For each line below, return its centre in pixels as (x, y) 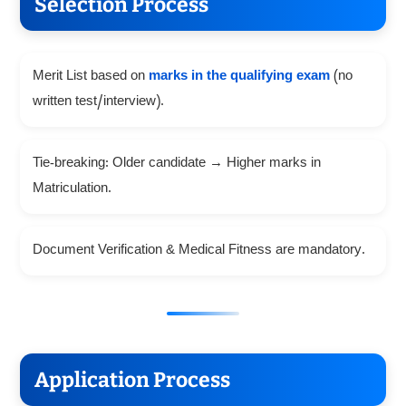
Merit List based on (90, 77)
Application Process (132, 379)
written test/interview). (98, 102)
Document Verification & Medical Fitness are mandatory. (198, 251)
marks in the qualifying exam (239, 77)
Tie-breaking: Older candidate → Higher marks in (176, 164)
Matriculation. (72, 189)
